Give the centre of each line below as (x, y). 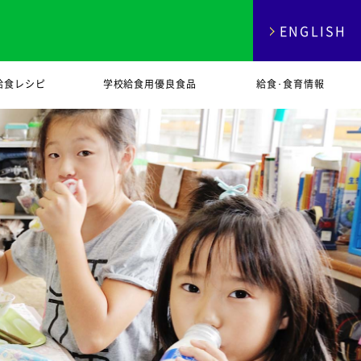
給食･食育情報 (290, 84)
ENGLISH (313, 31)
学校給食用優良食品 (150, 84)
